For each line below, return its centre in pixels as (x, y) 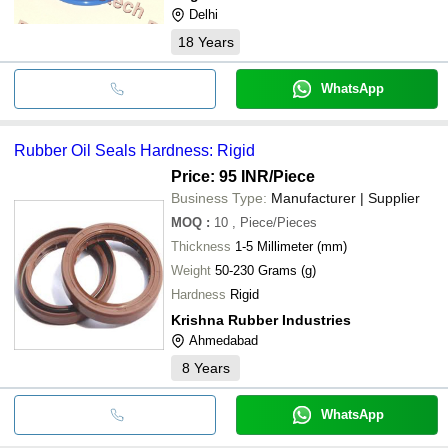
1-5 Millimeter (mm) (291, 246)
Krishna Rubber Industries (261, 319)
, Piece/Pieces (274, 222)
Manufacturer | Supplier (345, 197)
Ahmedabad (223, 340)
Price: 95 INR (220, 176)
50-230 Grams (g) (265, 270)
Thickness (201, 246)
